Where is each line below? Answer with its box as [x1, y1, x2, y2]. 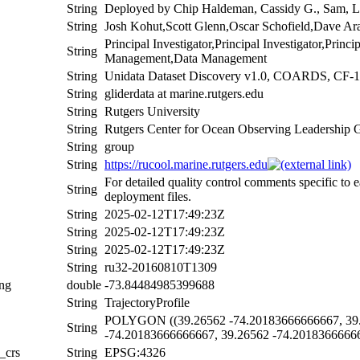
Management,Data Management [104, 51, 267, 65]
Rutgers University [104, 104, 200, 118]
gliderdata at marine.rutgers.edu [104, 86, 264, 100]
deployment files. [104, 189, 191, 203]
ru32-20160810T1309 [104, 260, 217, 274]
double [67, 277, 101, 292]
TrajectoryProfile [104, 295, 190, 309]
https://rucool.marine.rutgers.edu [104, 157, 268, 171]
